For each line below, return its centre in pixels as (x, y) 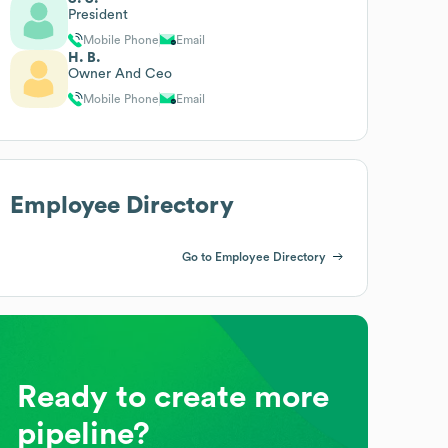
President (98, 14)
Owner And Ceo (120, 73)
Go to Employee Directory (253, 256)
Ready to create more (173, 396)
